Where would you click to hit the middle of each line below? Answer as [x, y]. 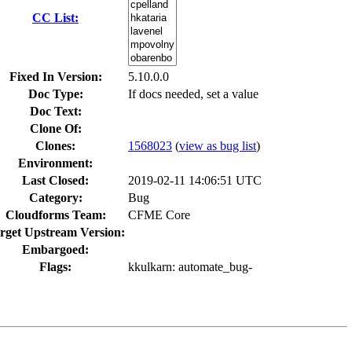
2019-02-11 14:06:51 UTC [195, 180]
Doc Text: [55, 111]
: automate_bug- [212, 267]
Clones [53, 146]
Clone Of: [55, 128]
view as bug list [218, 146]
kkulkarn [150, 267]
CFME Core [159, 215]
